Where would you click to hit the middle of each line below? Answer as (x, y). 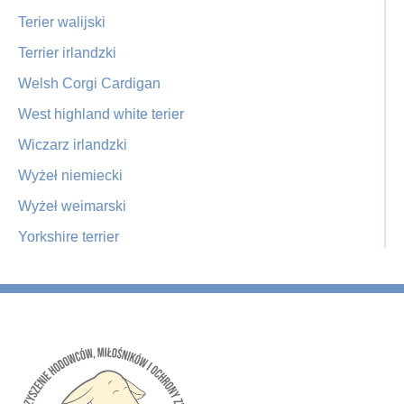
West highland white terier (101, 114)
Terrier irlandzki (67, 53)
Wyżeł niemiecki (70, 175)
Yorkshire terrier (69, 237)
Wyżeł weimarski (72, 206)
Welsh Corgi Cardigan (89, 83)
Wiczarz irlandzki (73, 145)
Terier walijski (62, 22)
